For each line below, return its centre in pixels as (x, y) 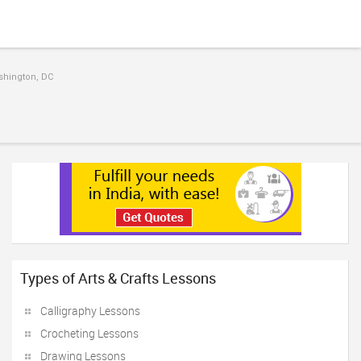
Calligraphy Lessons (90, 311)
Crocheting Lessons (89, 333)
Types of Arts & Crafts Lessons (118, 278)
